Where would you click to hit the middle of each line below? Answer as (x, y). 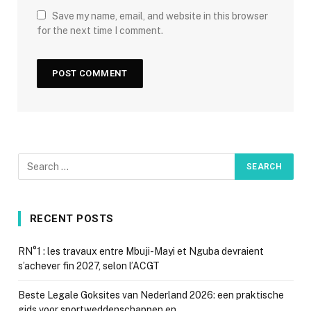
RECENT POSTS (72, 219)
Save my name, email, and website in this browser (160, 16)
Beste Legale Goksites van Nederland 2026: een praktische (151, 295)
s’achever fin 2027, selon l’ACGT (89, 266)
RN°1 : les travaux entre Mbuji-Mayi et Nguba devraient (141, 252)
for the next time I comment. (100, 31)
